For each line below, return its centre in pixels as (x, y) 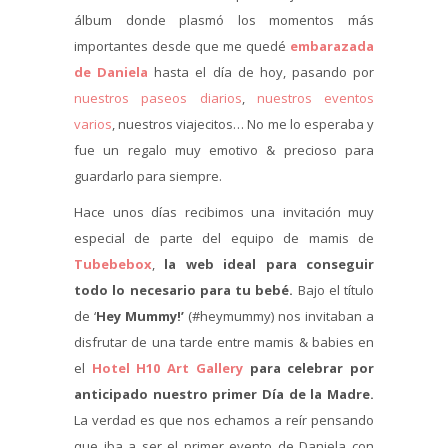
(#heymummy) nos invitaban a (279, 315)
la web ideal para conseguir (264, 263)
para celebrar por (308, 367)
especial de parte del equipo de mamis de (224, 237)
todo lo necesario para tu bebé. (184, 289)
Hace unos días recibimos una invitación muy (224, 211)
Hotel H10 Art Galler (163, 367)
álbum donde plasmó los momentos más (224, 19)
